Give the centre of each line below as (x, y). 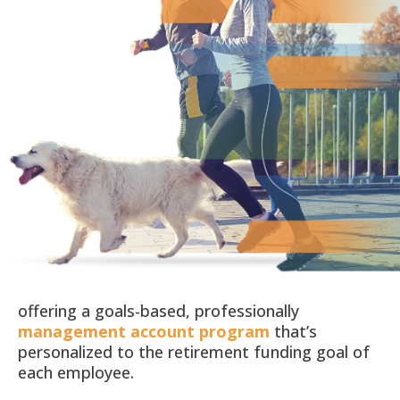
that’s (293, 332)
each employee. (76, 373)
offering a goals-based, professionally (158, 311)
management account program (144, 332)
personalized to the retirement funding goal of (194, 352)
